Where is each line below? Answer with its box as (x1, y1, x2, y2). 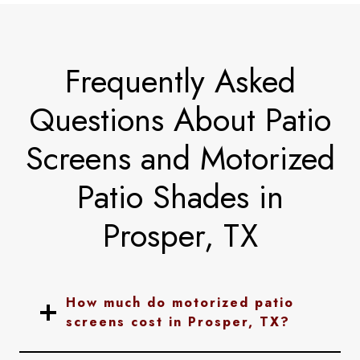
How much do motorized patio (66, 293, 294, 312)
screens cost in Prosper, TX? (66, 313, 290, 331)
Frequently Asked (64, 58, 296, 104)
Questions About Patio (29, 96, 331, 143)
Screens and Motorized (25, 135, 335, 182)
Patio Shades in (76, 174, 284, 220)
